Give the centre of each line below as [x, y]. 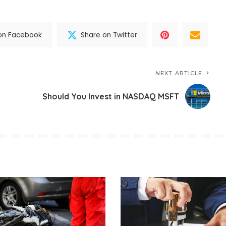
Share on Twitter [109, 35]
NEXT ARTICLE [179, 73]
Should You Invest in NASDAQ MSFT [111, 96]
